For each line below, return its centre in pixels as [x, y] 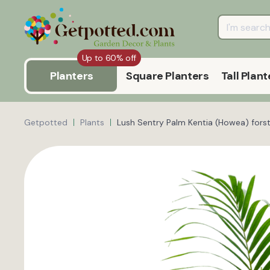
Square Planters [168, 76]
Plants [92, 123]
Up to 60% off [109, 58]
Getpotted [46, 123]
